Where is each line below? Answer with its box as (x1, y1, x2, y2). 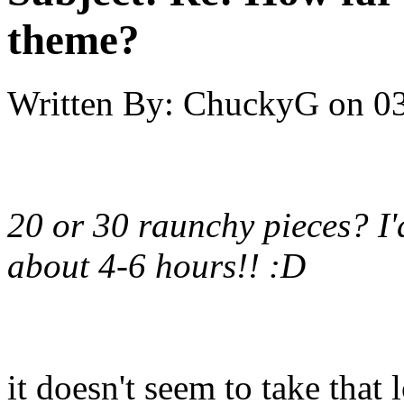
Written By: (7, 84, 174, 124)
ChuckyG (183, 84, 319, 124)
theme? (7, 15, 140, 63)
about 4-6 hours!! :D (7, 246, 306, 286)
